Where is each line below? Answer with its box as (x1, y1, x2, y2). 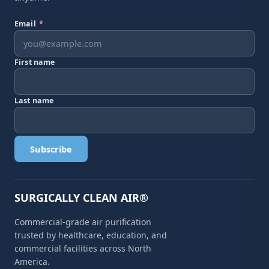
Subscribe (30, 143, 72, 155)
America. (14, 256, 50, 267)
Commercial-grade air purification (14, 216, 151, 228)
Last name (14, 95, 54, 106)
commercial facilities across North (14, 243, 151, 254)
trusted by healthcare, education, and (14, 229, 167, 241)
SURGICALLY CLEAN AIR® (14, 190, 148, 205)
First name (14, 57, 55, 67)
